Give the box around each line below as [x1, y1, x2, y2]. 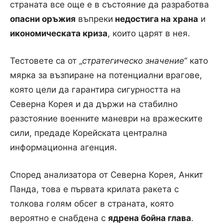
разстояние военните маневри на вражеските [10, 113, 203, 123]
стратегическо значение [82, 55, 184, 66]
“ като [184, 55, 208, 66]
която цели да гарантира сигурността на [10, 84, 181, 95]
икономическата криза [10, 28, 108, 38]
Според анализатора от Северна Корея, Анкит [10, 169, 203, 180]
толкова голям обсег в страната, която [10, 198, 174, 209]
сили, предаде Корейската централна [10, 127, 167, 138]
